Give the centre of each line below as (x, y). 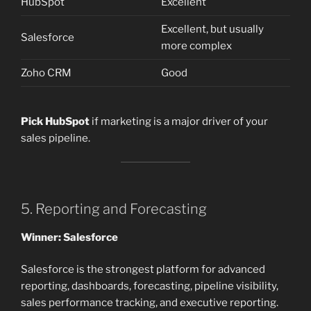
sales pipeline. (56, 138)
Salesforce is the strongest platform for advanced (143, 270)
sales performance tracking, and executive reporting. (150, 303)
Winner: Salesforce (69, 237)
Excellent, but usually (212, 30)
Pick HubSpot (55, 121)
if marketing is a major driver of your (179, 121)
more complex (196, 46)
